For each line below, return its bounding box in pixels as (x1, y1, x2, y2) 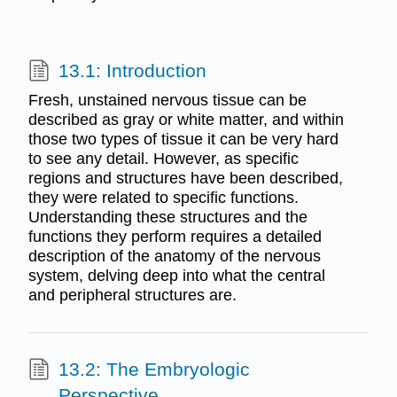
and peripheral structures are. (27, 286, 237, 305)
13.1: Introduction (58, 59, 206, 81)
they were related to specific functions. (27, 189, 299, 207)
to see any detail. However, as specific (27, 150, 299, 168)
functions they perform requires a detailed (27, 228, 322, 246)
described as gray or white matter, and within (27, 111, 344, 129)
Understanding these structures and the (27, 208, 307, 227)
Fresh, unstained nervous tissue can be (27, 91, 307, 110)
